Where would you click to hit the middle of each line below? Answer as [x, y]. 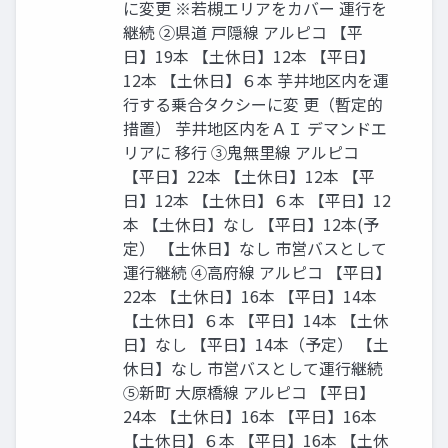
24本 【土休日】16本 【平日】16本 [250, 416]
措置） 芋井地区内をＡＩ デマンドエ [255, 128]
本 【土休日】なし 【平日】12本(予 [251, 224]
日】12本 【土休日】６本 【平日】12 [257, 200]
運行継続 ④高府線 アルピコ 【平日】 [257, 272]
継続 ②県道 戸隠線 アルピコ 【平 [243, 32]
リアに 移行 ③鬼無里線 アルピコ [241, 152]
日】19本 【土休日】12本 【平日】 [249, 56]
